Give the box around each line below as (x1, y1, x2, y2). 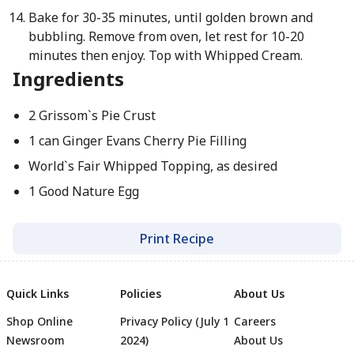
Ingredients (13, 66, 124, 92)
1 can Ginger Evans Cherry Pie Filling (28, 132, 247, 149)
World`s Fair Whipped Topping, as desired (28, 157, 277, 175)
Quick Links (6, 286, 69, 301)
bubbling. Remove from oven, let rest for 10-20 (28, 28, 304, 45)
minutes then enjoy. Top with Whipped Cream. (28, 47, 303, 64)
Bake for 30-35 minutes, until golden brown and (28, 9, 313, 26)
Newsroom (6, 333, 65, 348)
